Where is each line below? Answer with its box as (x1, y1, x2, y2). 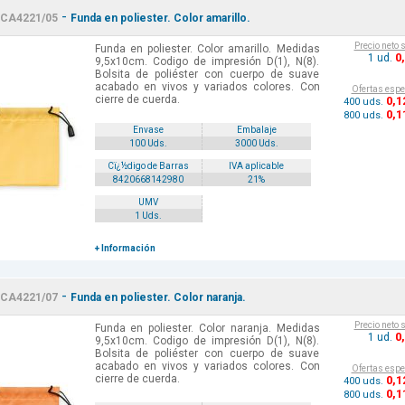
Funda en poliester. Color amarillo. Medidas (94, 42, 320, 56)
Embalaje (236, 125, 277, 136)
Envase (132, 125, 164, 136)
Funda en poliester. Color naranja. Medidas (94, 322, 320, 335)
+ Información (94, 243, 155, 254)
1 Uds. (134, 211, 162, 221)
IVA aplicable (229, 161, 285, 172)
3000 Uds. (234, 138, 278, 149)
